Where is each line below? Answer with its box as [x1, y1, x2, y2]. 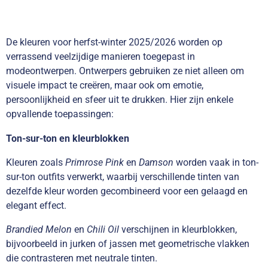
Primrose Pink [65, 156, 124, 168]
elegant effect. [6, 199, 66, 211]
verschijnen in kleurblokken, [119, 224, 237, 236]
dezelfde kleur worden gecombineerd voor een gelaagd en [6, 185, 248, 197]
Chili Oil [87, 224, 119, 236]
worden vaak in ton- [173, 156, 258, 168]
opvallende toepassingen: [6, 108, 114, 120]
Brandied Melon [6, 224, 72, 236]
